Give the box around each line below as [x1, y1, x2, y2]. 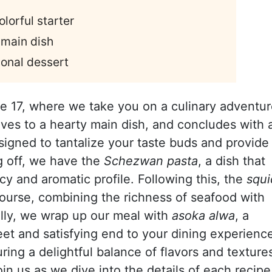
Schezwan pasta [104, 153, 198, 168]
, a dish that [198, 153, 265, 168]
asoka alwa [172, 208, 235, 223]
